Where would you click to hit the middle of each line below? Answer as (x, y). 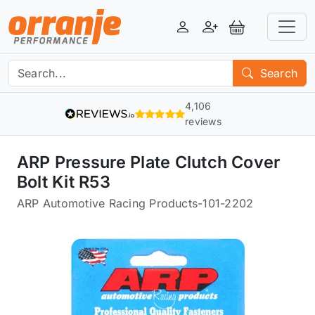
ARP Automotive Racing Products (108, 203)
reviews (203, 121)
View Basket (269, 34)
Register (231, 34)
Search (277, 73)
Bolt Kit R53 (64, 182)
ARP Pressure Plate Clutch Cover (149, 162)
